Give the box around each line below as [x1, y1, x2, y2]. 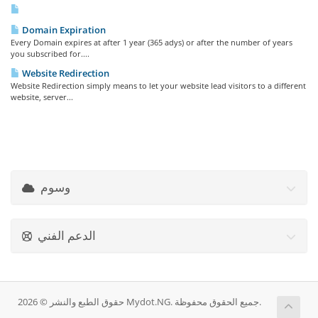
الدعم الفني [38, 227, 96, 243]
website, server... [11, 92, 73, 102]
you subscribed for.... [11, 48, 89, 59]
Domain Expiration [20, 23, 106, 36]
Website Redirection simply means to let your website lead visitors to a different [11, 80, 306, 91]
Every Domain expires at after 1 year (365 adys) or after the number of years [11, 37, 292, 48]
